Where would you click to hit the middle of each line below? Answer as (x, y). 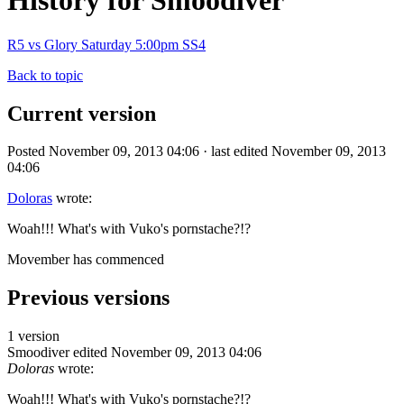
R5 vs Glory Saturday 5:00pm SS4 (106, 44)
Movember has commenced (87, 260)
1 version (33, 336)
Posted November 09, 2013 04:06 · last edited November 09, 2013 (197, 151)
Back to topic (45, 75)
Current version (82, 113)
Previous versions (88, 298)
